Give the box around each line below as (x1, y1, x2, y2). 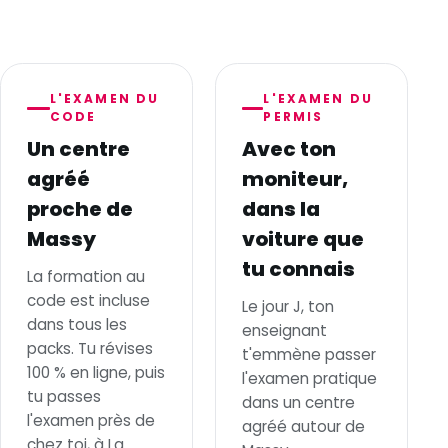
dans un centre (241, 392, 355, 414)
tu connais (241, 255, 355, 284)
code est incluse (26, 290, 150, 312)
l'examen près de (26, 410, 155, 432)
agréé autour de (241, 416, 365, 438)
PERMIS (263, 108, 324, 126)
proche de (26, 195, 133, 224)
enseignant (241, 320, 327, 342)
